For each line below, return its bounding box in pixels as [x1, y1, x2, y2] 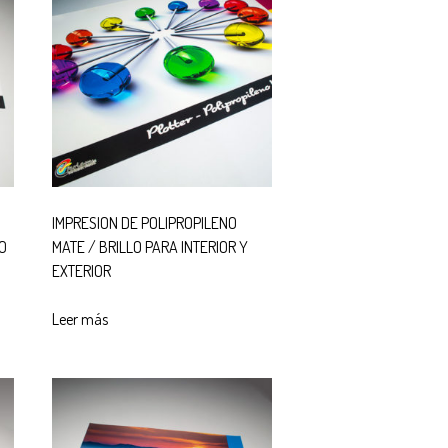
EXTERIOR [51, 260, 111, 281]
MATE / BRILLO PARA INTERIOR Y [51, 236, 248, 257]
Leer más [51, 308, 108, 329]
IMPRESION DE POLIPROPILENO [51, 212, 237, 233]
